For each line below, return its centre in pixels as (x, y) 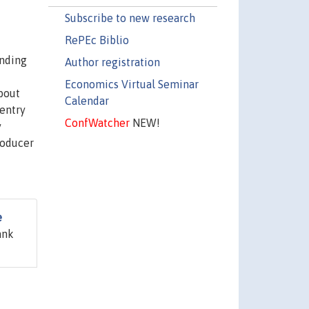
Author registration (112, 62)
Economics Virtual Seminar (131, 84)
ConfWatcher (97, 122)
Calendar (87, 100)
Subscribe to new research (130, 18)
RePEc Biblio (97, 40)
